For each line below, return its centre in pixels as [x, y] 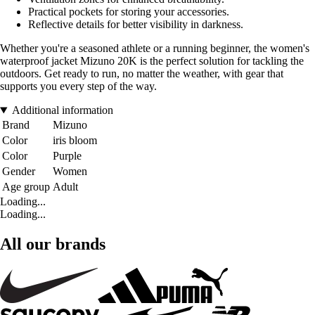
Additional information [62, 110]
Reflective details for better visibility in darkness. [136, 25]
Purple [67, 156]
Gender [19, 172]
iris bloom [75, 141]
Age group [26, 187]
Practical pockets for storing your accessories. [129, 12]
